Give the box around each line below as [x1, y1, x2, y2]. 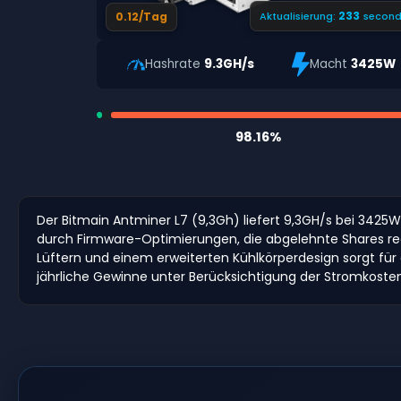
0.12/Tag [115, 8, 167, 24]
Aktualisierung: [259, 8, 338, 23]
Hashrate [144, 55, 204, 73]
